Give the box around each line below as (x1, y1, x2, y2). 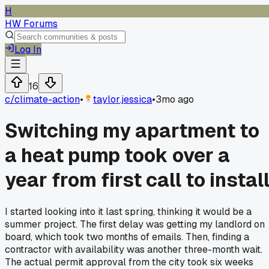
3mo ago (156, 93, 194, 106)
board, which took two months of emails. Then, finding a (5, 230, 249, 243)
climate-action (14, 93, 80, 106)
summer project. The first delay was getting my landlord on (5, 217, 265, 231)
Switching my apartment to (5, 118, 259, 144)
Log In (14, 43, 41, 56)
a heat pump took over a (5, 143, 230, 168)
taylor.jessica (93, 93, 152, 106)
